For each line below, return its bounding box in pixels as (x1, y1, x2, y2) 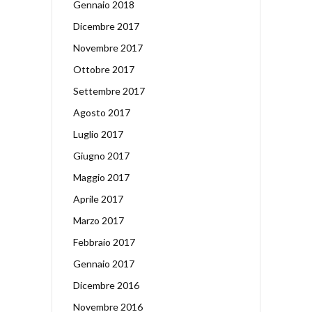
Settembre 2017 (73, 84, 145, 97)
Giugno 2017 (73, 149, 130, 162)
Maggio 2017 (73, 171, 130, 183)
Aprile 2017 (73, 192, 123, 205)
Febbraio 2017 (73, 235, 135, 248)
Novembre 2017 (73, 41, 143, 54)
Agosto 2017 (73, 106, 130, 118)
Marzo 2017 (73, 214, 124, 226)
